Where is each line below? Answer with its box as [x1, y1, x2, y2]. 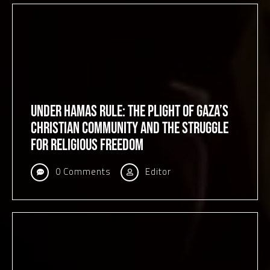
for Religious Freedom [31, 136, 143, 155]
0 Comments [53, 163, 111, 180]
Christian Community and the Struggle [31, 119, 228, 138]
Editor [143, 163, 171, 180]
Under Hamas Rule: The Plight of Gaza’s [31, 102, 228, 121]
